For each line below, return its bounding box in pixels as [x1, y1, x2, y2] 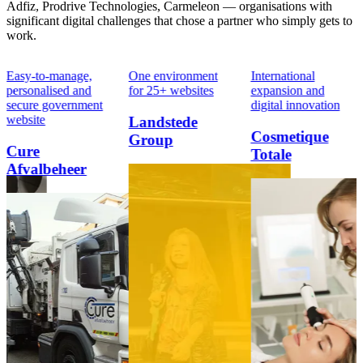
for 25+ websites [128, 83, 214, 97]
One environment [128, 69, 218, 83]
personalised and [6, 83, 92, 97]
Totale [250, 145, 292, 163]
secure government [6, 98, 103, 112]
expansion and [250, 83, 325, 97]
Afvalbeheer [6, 160, 87, 177]
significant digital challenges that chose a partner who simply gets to [6, 14, 352, 28]
